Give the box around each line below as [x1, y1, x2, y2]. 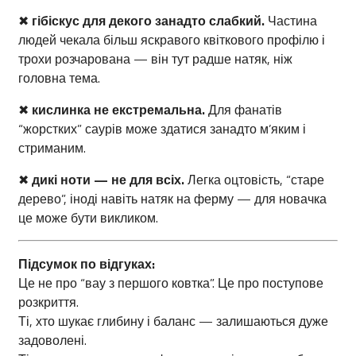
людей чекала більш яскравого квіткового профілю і [18, 30, 325, 50]
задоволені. [18, 331, 87, 350]
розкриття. [18, 292, 79, 312]
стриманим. [18, 138, 86, 158]
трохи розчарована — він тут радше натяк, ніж [18, 49, 292, 69]
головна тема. [18, 68, 100, 88]
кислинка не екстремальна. [32, 100, 205, 120]
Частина [265, 11, 317, 31]
